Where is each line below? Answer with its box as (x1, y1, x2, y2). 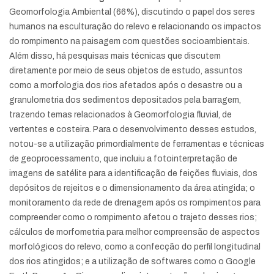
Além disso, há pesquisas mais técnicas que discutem (9, 51, 221, 61)
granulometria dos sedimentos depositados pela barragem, (9, 95, 241, 105)
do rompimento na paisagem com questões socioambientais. (9, 37, 250, 46)
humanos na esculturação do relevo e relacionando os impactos (9, 22, 261, 31)
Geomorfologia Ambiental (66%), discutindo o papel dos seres (9, 7, 255, 17)
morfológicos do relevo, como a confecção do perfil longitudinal (9, 242, 261, 251)
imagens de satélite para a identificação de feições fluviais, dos (9, 169, 257, 178)
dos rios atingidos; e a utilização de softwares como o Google (9, 257, 256, 266)
